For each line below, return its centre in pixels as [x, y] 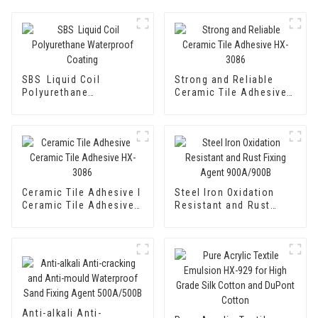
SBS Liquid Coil [61, 80]
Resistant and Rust [222, 205]
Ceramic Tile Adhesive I [81, 193]
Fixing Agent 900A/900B [234, 218]
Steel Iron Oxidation [224, 193]
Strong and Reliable [224, 80]
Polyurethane [55, 93]
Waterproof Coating [71, 105]
